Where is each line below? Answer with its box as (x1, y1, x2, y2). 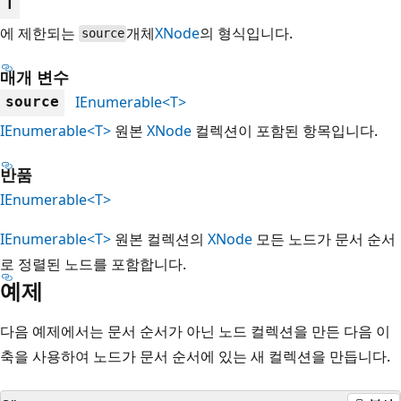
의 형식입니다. (200, 22, 294, 43)
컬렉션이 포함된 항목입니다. (192, 120, 378, 141)
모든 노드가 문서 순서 (252, 228, 396, 249)
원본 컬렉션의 (111, 228, 208, 249)
